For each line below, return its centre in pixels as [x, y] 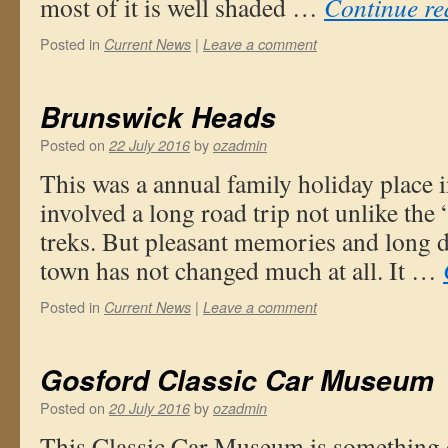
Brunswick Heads [158, 117]
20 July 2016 [149, 408]
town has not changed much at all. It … [241, 270]
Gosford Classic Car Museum [237, 380]
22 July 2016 [149, 145]
